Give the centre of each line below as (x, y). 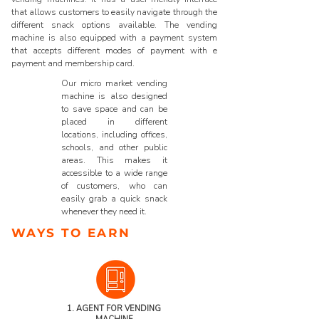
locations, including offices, (114, 135)
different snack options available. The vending (114, 25)
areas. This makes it (114, 160)
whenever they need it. (104, 211)
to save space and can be (114, 109)
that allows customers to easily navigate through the (114, 12)
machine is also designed (114, 96)
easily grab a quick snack (114, 199)
